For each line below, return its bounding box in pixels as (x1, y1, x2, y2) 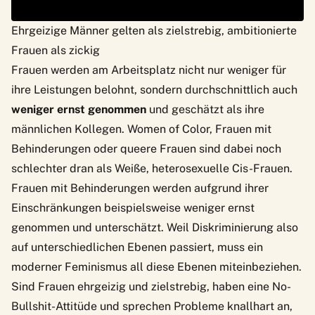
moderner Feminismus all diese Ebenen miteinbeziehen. (11, 259, 302, 274)
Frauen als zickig (11, 43, 100, 57)
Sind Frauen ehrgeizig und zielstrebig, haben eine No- (11, 279, 291, 293)
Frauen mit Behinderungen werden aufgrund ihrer (11, 181, 269, 195)
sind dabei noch (199, 141, 281, 155)
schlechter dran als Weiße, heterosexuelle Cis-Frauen (11, 161, 290, 175)
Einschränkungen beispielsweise (11, 200, 184, 214)
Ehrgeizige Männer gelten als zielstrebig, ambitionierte (11, 23, 297, 37)
